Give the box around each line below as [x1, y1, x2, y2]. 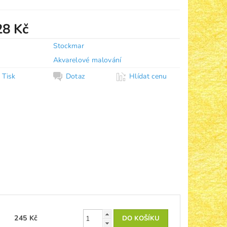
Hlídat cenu [129, 71, 167, 81]
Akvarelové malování [53, 55, 122, 65]
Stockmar [53, 41, 85, 51]
